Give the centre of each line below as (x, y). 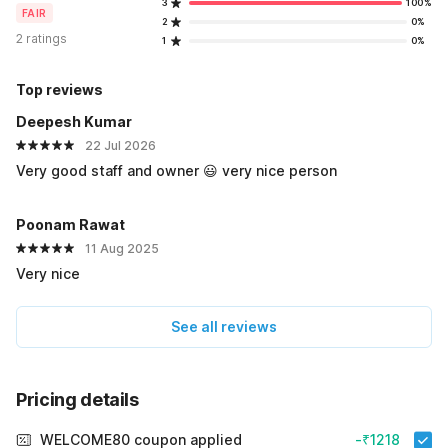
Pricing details (77, 400)
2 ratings (41, 39)
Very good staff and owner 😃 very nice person (176, 171)
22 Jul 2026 (120, 146)
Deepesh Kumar (74, 122)
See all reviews (224, 327)
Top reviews (59, 90)
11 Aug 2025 (122, 249)
